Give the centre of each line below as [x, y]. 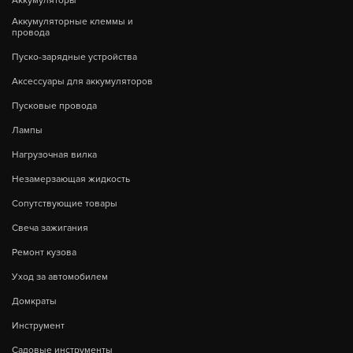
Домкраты [34, 302]
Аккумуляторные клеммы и [72, 22]
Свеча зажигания [50, 229]
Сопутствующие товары [65, 204]
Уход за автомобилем [60, 277]
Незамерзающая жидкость [71, 180]
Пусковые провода [54, 106]
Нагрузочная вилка [54, 155]
